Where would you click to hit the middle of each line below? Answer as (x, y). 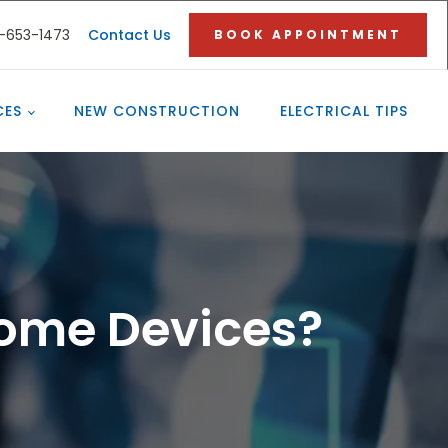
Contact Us (129, 34)
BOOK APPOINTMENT (308, 34)
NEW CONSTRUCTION (157, 111)
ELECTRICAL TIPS (344, 111)
